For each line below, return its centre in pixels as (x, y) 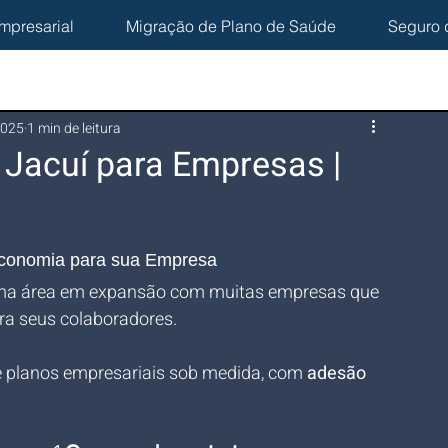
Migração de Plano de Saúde (231, 26)
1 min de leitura (74, 128)
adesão (338, 373)
